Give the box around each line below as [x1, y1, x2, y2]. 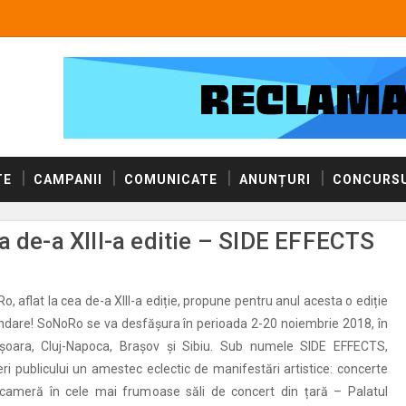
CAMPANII [34, 172, 102, 187]
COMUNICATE [124, 172, 217, 187]
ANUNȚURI [239, 172, 311, 187]
